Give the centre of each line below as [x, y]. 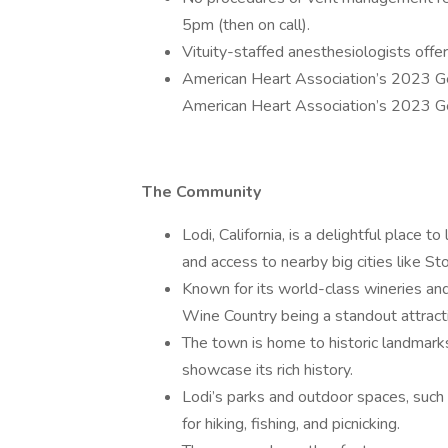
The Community [201, 192]
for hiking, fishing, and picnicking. [291, 424]
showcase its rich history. [267, 370]
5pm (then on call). [246, 25]
